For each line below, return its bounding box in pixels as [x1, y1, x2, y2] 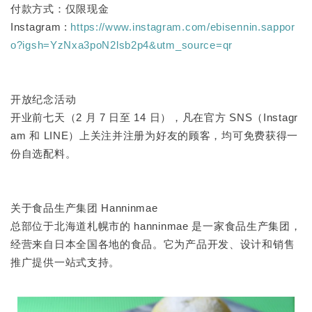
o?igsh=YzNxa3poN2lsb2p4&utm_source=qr [10, 38, 233, 51]
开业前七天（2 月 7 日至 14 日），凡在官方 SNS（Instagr [10, 111, 298, 123]
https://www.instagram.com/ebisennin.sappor [70, 20, 295, 33]
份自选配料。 [10, 147, 77, 159]
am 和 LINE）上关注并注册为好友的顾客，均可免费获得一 [10, 129, 298, 141]
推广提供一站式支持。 [10, 256, 120, 268]
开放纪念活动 [10, 93, 77, 105]
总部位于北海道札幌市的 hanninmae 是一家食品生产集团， [10, 219, 302, 232]
